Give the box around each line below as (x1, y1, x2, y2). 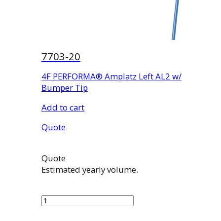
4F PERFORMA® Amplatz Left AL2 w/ (41, 71, 182, 82)
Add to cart (41, 101, 84, 113)
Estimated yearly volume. (41, 163, 138, 175)
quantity (40, 205, 74, 217)
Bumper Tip (41, 82, 88, 94)
